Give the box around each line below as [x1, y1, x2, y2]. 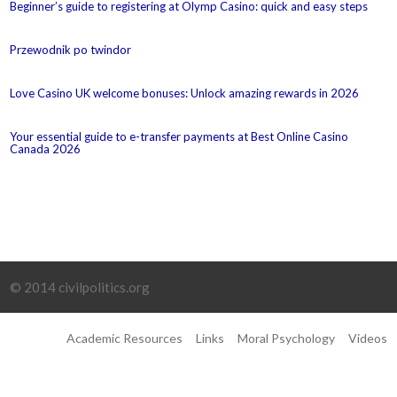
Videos [347, 331, 387, 346]
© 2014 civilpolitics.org [10, 279, 151, 295]
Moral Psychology [237, 331, 335, 346]
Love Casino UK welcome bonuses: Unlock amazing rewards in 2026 [10, 86, 360, 100]
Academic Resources [66, 331, 183, 346]
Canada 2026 [10, 142, 82, 156]
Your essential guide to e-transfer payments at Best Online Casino [10, 129, 349, 144]
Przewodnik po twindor [10, 43, 132, 57]
